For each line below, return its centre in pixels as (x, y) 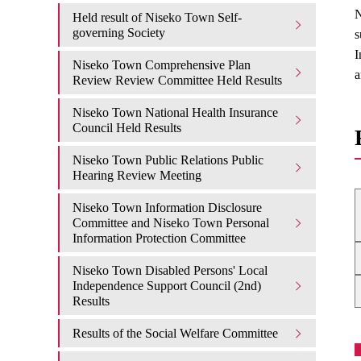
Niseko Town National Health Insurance (175, 112)
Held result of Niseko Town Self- (157, 17)
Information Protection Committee (159, 238)
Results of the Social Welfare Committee (175, 333)
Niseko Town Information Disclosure (167, 207)
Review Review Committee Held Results (177, 80)
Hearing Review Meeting (137, 175)
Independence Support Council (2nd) (167, 286)
